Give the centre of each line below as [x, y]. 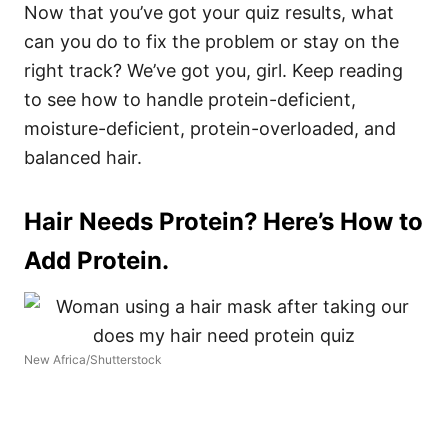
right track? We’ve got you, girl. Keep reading [213, 71]
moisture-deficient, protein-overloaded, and [210, 129]
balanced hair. [85, 158]
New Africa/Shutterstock [93, 360]
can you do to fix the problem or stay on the [211, 42]
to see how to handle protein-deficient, [190, 100]
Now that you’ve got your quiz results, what [209, 13]
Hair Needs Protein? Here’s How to [223, 222]
